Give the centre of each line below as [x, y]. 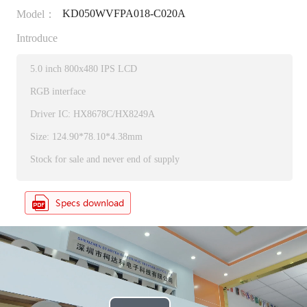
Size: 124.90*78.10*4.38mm [86, 137]
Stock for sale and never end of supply [105, 160]
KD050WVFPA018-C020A [124, 14]
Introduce [37, 38]
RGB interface [58, 92]
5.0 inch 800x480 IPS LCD [83, 69]
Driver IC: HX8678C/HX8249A [92, 114]
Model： [36, 14]
